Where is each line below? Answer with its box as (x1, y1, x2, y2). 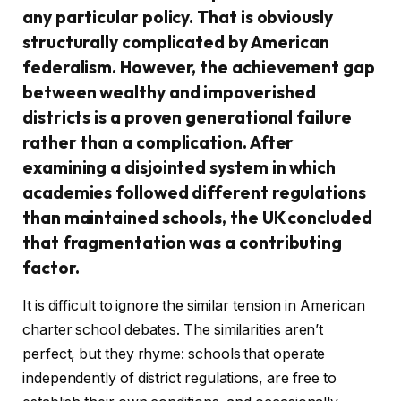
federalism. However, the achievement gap (22, 56, 375, 79)
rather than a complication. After (22, 132, 294, 154)
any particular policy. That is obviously (22, 6, 333, 29)
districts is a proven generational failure (22, 107, 352, 129)
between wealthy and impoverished (22, 81, 316, 104)
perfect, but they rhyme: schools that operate (22, 345, 326, 363)
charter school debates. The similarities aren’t (22, 320, 324, 338)
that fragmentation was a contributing (22, 232, 343, 254)
